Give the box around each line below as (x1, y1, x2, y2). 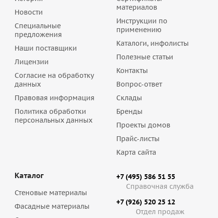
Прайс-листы (116, 134, 160, 143)
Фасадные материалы (15, 202, 90, 211)
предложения (15, 30, 62, 39)
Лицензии (15, 57, 49, 66)
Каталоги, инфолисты (116, 39, 189, 48)
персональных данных (15, 116, 92, 125)
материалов (116, 3, 157, 12)
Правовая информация (15, 93, 94, 102)
